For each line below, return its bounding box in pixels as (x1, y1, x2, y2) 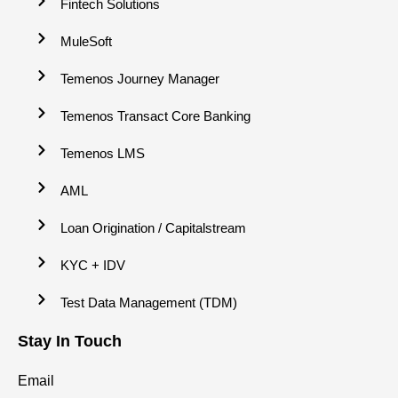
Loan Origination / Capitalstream (60, 219, 246, 235)
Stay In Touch (18, 331, 122, 350)
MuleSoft (60, 33, 112, 49)
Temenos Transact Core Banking (60, 107, 251, 123)
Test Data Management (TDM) (60, 294, 237, 310)
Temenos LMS (60, 145, 145, 161)
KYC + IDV (60, 257, 125, 273)
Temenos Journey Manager (60, 70, 219, 86)
